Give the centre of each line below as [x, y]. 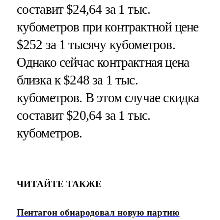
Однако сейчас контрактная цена [103, 62]
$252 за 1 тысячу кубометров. [96, 44]
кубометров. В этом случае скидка [108, 97]
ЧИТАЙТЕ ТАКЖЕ [59, 184]
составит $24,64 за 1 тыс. [83, 9]
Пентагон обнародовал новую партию [98, 212]
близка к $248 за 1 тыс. [77, 80]
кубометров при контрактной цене [108, 27]
